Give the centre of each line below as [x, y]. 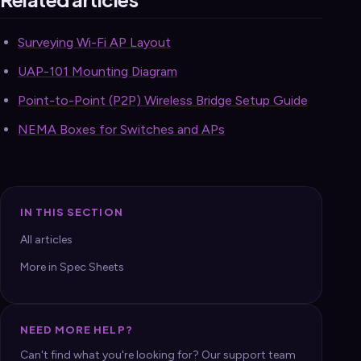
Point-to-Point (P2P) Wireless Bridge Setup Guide [163, 100]
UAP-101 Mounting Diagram [98, 71]
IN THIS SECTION [72, 212]
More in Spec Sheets [72, 267]
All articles [46, 239]
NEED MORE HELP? [77, 329]
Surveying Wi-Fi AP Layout [94, 42]
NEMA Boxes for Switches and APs [121, 129]
